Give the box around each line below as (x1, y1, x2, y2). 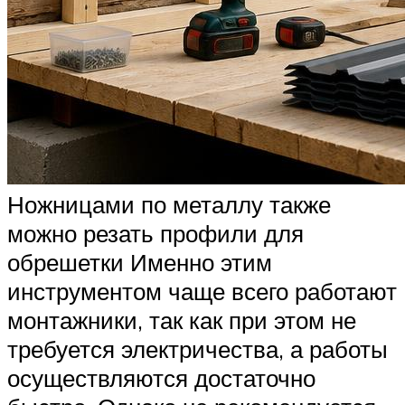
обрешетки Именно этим (7, 247, 272, 277)
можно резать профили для (7, 218, 304, 248)
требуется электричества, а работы (7, 334, 388, 363)
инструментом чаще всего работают (7, 276, 397, 306)
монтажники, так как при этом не (7, 305, 356, 334)
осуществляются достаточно (7, 363, 316, 392)
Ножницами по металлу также (7, 189, 331, 219)
